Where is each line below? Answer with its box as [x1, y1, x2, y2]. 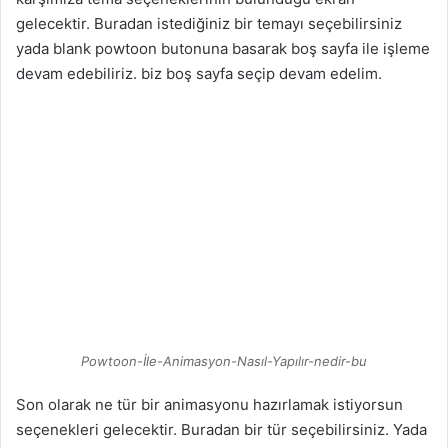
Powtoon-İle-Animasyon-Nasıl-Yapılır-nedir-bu [81, 352, 367, 369]
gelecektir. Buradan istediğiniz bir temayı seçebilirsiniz [16, 13, 402, 33]
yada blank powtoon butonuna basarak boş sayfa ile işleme [16, 38, 430, 58]
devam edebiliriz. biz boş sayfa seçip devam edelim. [16, 63, 382, 83]
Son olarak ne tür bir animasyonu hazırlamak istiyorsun [16, 394, 403, 414]
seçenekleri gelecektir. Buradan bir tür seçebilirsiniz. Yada [16, 419, 427, 439]
